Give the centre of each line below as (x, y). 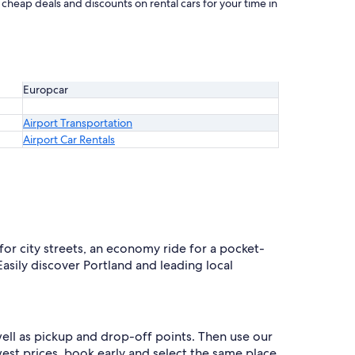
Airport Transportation (78, 123)
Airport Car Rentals (69, 139)
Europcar (47, 90)
